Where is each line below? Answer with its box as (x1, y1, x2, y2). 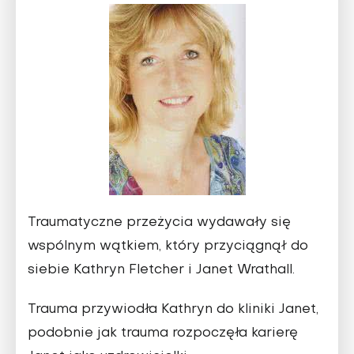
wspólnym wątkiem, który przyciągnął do (28, 240, 308, 254)
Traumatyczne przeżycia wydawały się (28, 217, 291, 230)
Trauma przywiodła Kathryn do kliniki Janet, (28, 303, 318, 317)
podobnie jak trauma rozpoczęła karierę (28, 327, 298, 341)
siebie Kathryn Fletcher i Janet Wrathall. (28, 264, 295, 277)
